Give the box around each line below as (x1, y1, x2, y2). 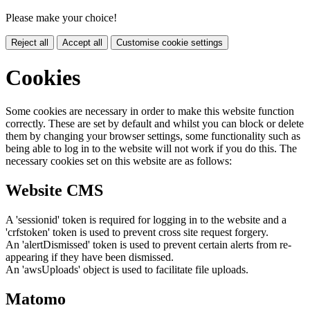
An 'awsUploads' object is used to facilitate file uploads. (6, 263, 248, 275)
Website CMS (6, 181, 103, 199)
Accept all (62, 37, 102, 48)
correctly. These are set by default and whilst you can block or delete (6, 118, 304, 130)
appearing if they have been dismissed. (6, 250, 174, 263)
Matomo (6, 289, 66, 308)
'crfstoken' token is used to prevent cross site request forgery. (6, 226, 268, 238)
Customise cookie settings (116, 37, 223, 48)
